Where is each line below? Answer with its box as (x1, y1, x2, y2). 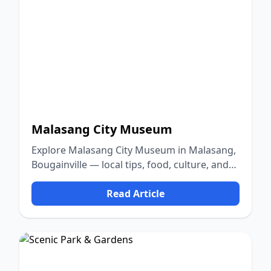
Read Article (106, 187, 165, 200)
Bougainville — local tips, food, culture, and (31, 158, 229, 171)
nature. (31, 172, 65, 186)
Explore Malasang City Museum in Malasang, (31, 143, 236, 157)
